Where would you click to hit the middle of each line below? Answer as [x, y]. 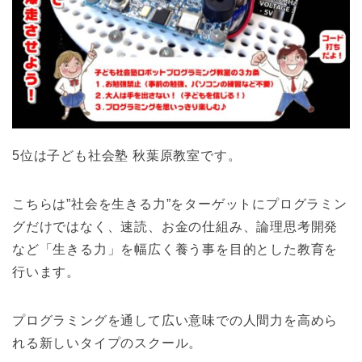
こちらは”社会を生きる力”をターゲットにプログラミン [180, 204]
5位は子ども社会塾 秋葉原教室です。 [127, 155]
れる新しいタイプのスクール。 [107, 343]
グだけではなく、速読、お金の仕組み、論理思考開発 [175, 226]
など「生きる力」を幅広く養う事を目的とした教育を [175, 249]
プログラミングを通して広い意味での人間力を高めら [175, 320]
